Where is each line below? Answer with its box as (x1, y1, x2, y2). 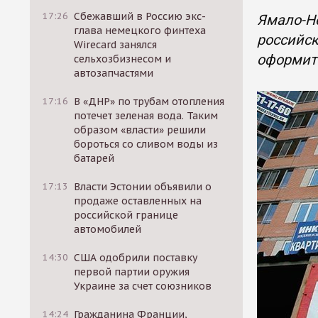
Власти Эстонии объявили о (74, 180, 212, 193)
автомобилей (74, 223, 142, 236)
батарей (74, 152, 115, 165)
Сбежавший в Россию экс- (74, 10, 207, 23)
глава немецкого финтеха (74, 24, 207, 37)
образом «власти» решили (74, 124, 207, 136)
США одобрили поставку (74, 251, 198, 264)
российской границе (74, 209, 179, 221)
